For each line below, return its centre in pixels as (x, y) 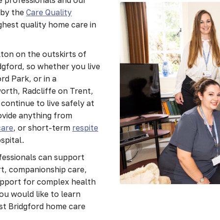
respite (85, 127)
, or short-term (43, 127)
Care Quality (49, 12)
